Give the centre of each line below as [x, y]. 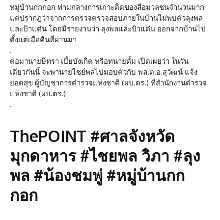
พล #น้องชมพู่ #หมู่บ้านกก [97, 175]
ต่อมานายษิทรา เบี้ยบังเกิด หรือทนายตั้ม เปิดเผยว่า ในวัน [99, 61]
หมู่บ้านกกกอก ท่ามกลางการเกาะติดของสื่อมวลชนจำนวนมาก [107, 7]
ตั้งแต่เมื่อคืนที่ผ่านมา [43, 40]
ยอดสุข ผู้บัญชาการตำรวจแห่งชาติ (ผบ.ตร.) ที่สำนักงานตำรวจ [108, 83]
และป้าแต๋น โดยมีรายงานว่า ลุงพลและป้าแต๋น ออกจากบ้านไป [108, 29]
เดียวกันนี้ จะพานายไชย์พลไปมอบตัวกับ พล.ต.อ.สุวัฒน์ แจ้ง [104, 72]
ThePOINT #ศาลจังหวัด [92, 136]
